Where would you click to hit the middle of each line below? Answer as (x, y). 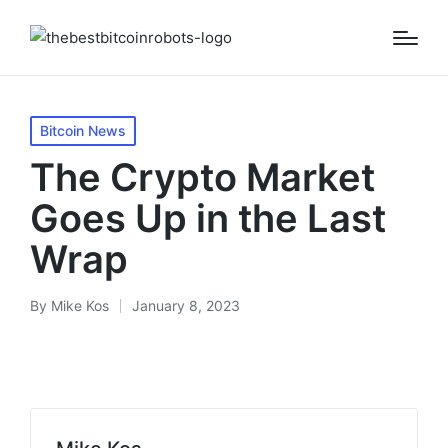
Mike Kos (80, 305)
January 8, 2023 (186, 305)
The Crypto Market (202, 177)
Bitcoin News (83, 130)
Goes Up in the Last (208, 218)
